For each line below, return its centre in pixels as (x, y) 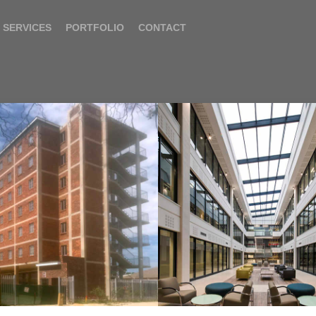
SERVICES (27, 28)
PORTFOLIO (95, 28)
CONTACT (162, 28)
